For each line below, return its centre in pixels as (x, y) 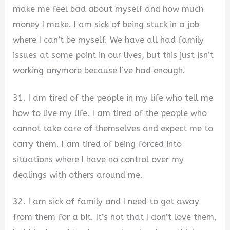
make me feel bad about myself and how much (108, 9)
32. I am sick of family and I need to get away (106, 202)
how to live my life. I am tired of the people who (110, 113)
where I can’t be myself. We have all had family (109, 40)
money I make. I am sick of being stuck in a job (106, 25)
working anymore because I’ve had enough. (99, 71)
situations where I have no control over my (99, 159)
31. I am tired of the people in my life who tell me (113, 98)
